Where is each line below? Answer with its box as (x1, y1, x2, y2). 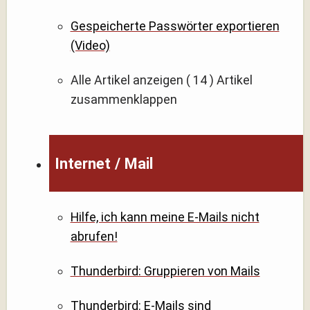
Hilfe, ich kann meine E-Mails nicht (70, 209, 259, 224)
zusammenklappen (70, 91, 177, 107)
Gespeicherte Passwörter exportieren (70, 18, 280, 33)
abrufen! (70, 228, 118, 244)
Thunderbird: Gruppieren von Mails (70, 263, 260, 278)
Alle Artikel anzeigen (70, 72, 183, 87)
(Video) (70, 37, 110, 53)
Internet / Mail (55, 154, 154, 172)
